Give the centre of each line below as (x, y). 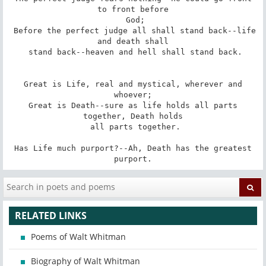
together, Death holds (133, 116)
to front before (133, 9)
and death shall (133, 41)
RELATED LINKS (51, 216)
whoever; (133, 94)
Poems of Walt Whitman (78, 237)
